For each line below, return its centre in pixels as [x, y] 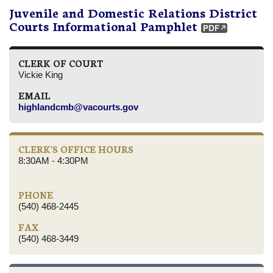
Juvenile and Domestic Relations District [133, 12]
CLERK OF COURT [61, 63]
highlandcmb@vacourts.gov [78, 107]
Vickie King [41, 75]
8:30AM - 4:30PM [53, 161]
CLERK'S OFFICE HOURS [76, 149]
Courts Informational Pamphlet [103, 25]
